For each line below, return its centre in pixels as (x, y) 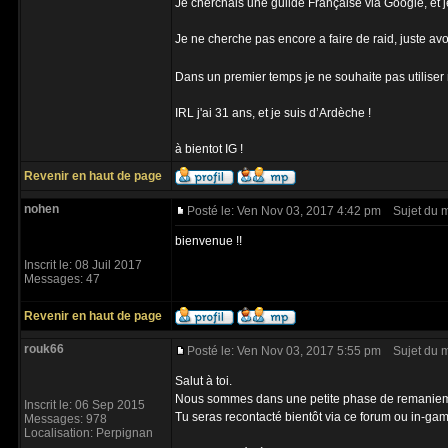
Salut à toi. (203, 381)
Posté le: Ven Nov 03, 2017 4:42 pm (284, 211)
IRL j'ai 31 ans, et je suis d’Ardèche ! (273, 113)
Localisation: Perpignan (88, 433)
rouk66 (44, 349)
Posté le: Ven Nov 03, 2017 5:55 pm (284, 351)
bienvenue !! (208, 241)
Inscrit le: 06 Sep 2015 (84, 405)
